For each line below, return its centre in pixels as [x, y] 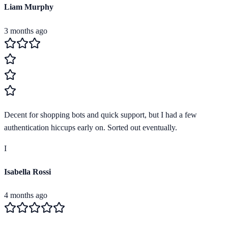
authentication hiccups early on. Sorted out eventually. [91, 127]
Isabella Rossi [27, 172]
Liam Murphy [29, 7]
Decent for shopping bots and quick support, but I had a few [101, 115]
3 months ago [26, 31]
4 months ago [26, 195]
